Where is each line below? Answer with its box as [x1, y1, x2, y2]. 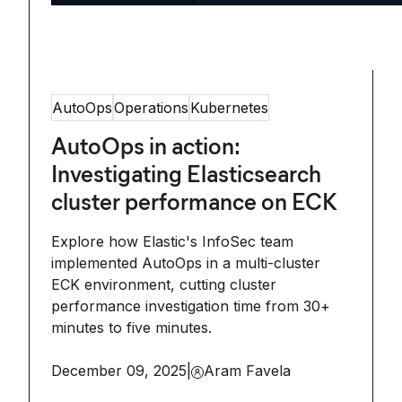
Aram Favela [204, 362, 291, 380]
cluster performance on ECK [51, 188, 337, 216]
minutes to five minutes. [51, 319, 212, 336]
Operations [114, 99, 188, 117]
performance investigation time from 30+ [51, 297, 330, 315]
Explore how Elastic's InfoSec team [51, 232, 293, 250]
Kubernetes [190, 99, 268, 117]
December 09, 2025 [51, 362, 187, 380]
